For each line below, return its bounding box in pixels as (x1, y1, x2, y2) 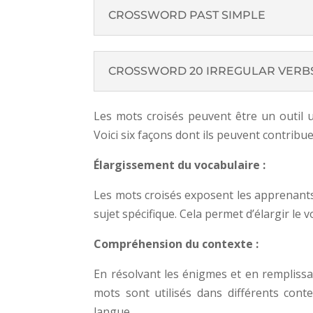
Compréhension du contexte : (94, 235, 259, 252)
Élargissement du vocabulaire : (94, 156, 266, 173)
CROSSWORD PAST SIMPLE (108, 8, 266, 22)
